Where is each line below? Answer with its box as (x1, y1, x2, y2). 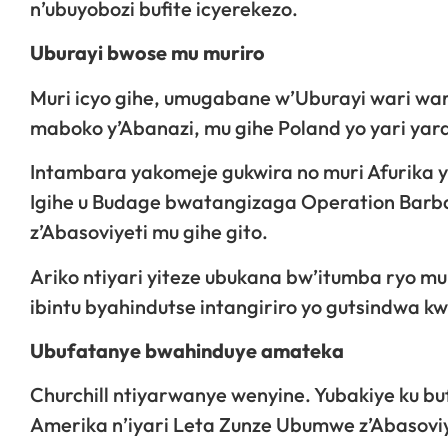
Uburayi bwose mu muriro (30, 40, 265, 66)
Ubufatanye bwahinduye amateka (30, 337, 344, 363)
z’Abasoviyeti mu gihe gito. (30, 219, 268, 245)
